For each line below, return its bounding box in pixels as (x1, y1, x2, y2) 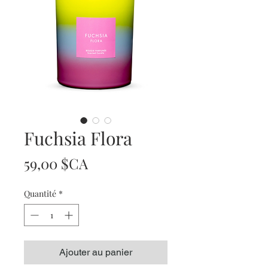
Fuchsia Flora (24, 126, 132, 150)
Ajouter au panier (59, 246, 132, 258)
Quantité (24, 188, 56, 199)
